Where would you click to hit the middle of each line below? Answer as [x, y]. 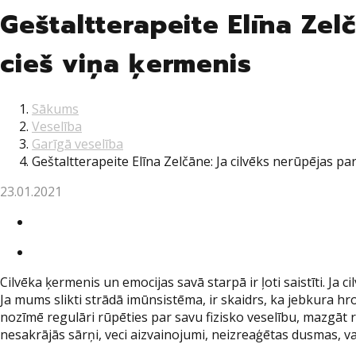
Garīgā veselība [77, 144]
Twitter [53, 221]
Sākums [55, 109]
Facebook [60, 252]
